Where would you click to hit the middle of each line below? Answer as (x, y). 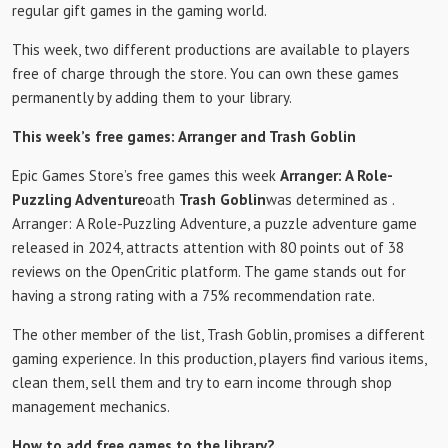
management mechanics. (91, 406)
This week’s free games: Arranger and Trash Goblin (184, 136)
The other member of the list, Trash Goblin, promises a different (218, 334)
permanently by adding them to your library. (152, 97)
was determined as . (330, 199)
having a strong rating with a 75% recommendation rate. (193, 295)
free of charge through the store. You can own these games (205, 73)
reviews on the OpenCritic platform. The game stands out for (209, 271)
